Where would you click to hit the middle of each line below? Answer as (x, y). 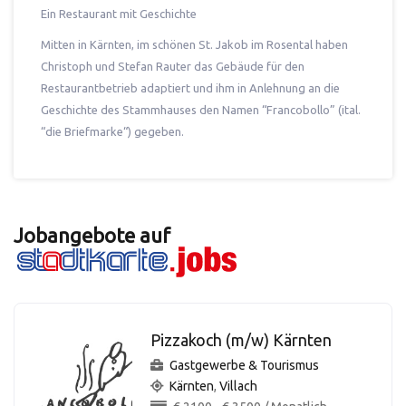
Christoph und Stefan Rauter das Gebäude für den (173, 66)
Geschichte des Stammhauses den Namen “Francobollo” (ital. (201, 110)
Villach (238, 386)
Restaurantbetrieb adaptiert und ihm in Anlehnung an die (190, 88)
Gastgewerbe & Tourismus (244, 365)
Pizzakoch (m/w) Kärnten (241, 340)
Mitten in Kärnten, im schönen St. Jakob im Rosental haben (194, 44)
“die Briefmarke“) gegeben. (112, 131)
